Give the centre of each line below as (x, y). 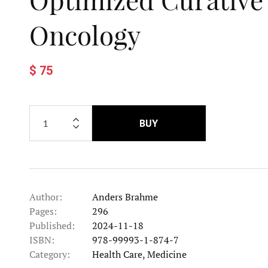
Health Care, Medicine (139, 254)
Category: (49, 254)
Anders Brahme (125, 197)
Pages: (43, 211)
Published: (52, 225)
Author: (45, 197)
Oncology (85, 34)
